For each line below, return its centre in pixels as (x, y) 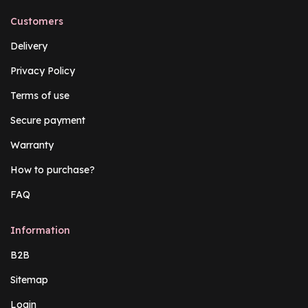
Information (40, 230)
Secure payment (48, 120)
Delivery (29, 46)
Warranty (32, 145)
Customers (37, 21)
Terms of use (40, 95)
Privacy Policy (43, 70)
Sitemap (29, 279)
